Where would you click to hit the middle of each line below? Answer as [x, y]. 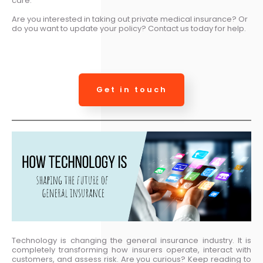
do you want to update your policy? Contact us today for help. [129, 28]
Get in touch [131, 90]
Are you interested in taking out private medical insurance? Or [130, 19]
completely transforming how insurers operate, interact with [131, 250]
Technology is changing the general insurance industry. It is [131, 240]
